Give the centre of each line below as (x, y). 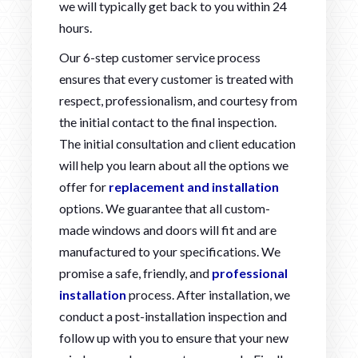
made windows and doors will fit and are (168, 229)
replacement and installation (194, 186)
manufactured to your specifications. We (170, 251)
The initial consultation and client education (177, 143)
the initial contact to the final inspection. (168, 121)
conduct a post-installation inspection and (173, 316)
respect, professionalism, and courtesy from (178, 100)
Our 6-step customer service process (160, 57)
